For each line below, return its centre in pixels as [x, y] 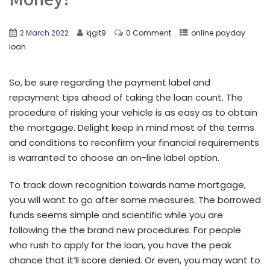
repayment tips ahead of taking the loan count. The [126, 97]
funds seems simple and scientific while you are [116, 215]
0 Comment [149, 33]
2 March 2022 [44, 33]
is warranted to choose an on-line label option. [114, 157]
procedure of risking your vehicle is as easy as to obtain [133, 112]
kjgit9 [96, 33]
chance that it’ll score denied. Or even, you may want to [135, 260]
